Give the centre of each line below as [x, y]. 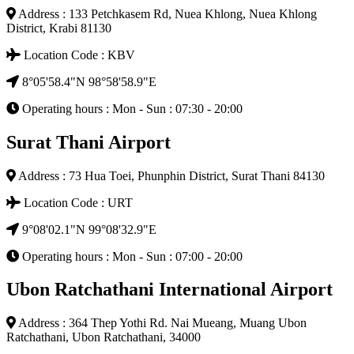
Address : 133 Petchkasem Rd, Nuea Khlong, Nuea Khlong [166, 13]
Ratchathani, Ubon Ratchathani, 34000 [104, 337]
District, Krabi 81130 [59, 28]
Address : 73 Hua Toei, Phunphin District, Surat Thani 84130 [170, 175]
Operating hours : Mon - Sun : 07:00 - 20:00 [131, 256]
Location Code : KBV [78, 55]
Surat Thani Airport [88, 142]
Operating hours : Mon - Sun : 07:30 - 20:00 [131, 108]
